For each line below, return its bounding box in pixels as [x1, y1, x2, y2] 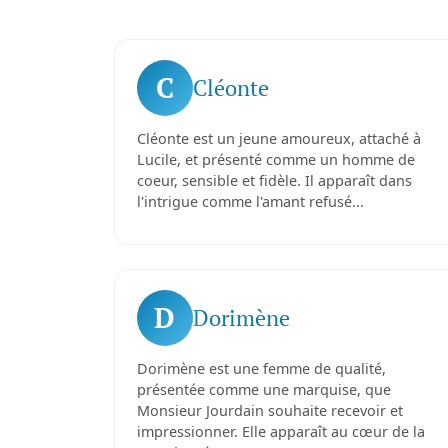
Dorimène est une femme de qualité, [136, 359, 386, 378]
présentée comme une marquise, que [136, 380, 391, 399]
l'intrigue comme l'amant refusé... [136, 192, 364, 211]
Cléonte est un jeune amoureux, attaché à [136, 129, 421, 148]
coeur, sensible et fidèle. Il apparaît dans [136, 171, 412, 190]
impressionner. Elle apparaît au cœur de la [136, 422, 425, 441]
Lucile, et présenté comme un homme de [136, 150, 415, 169]
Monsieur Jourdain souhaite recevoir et [136, 401, 403, 420]
